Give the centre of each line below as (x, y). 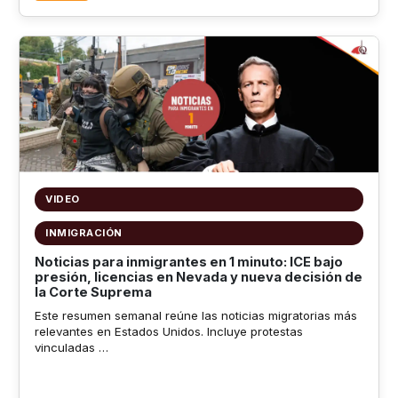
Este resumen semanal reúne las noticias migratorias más (195, 316)
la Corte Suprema (93, 292)
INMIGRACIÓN (84, 232)
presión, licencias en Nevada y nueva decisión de (198, 277)
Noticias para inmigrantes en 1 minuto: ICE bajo (188, 262)
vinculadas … (71, 348)
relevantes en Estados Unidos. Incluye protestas (168, 332)
